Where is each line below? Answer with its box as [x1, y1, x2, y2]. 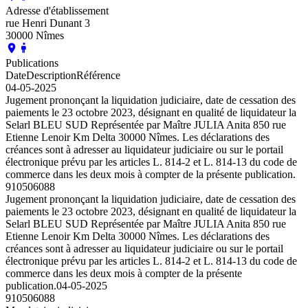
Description [26, 69, 76, 81]
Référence [76, 69, 120, 81]
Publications [5, 56, 58, 69]
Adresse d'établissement [5, 4, 109, 16]
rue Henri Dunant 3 [5, 16, 90, 29]
